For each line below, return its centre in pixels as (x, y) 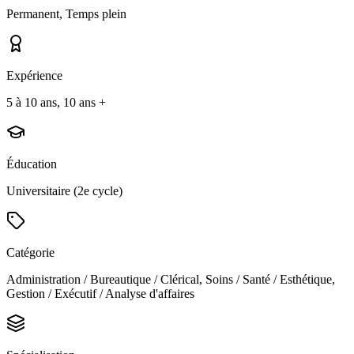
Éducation (32, 164)
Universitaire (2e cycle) (64, 191)
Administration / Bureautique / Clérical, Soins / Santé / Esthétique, (171, 280)
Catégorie (30, 253)
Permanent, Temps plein (66, 14)
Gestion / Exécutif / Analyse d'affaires (100, 294)
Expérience (34, 76)
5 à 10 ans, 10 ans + (56, 103)
